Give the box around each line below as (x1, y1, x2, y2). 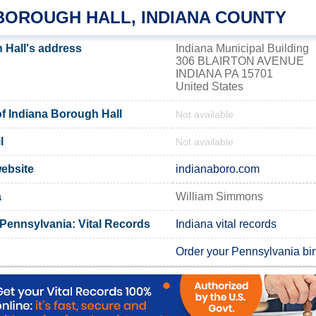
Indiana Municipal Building (176, 42, 309, 54)
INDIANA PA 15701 (176, 67, 273, 80)
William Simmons (176, 190, 263, 202)
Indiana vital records (176, 217, 276, 230)
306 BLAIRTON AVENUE (176, 54, 304, 67)
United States (176, 80, 243, 92)
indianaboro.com (176, 162, 260, 175)
